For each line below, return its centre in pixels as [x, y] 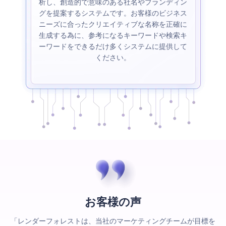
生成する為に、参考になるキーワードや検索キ [113, 35]
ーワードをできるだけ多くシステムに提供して [113, 46]
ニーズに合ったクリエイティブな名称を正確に [113, 24]
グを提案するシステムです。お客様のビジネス [113, 13]
